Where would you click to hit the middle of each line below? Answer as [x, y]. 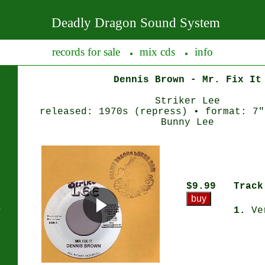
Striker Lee [188, 101]
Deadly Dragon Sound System [135, 22]
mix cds [157, 52]
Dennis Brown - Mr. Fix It [188, 80]
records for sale [86, 52]
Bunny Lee [188, 122]
